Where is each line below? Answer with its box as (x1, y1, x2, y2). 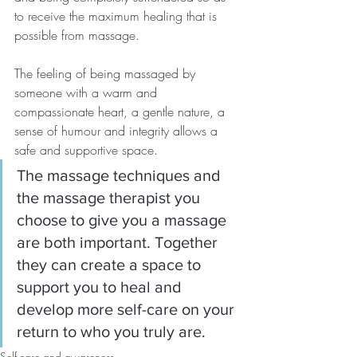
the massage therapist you (17, 188, 204, 206)
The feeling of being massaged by (14, 64, 199, 82)
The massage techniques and (17, 166, 225, 184)
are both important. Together (17, 233, 222, 251)
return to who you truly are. (17, 322, 206, 340)
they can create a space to (17, 255, 205, 273)
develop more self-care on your (17, 300, 238, 318)
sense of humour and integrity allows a (14, 121, 222, 139)
